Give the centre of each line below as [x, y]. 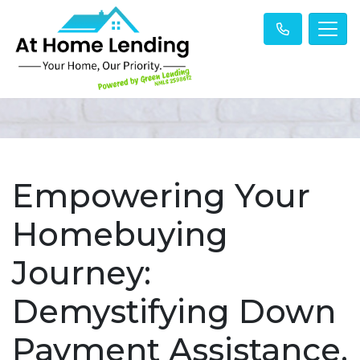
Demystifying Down [174, 311]
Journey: [82, 272]
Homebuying [120, 234]
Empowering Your [161, 195]
